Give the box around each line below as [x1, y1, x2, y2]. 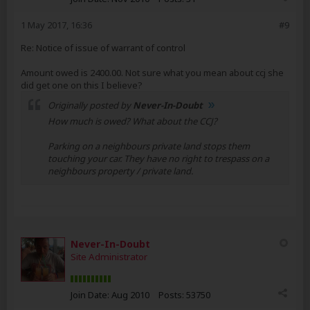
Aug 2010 [111, 289, 149, 301]
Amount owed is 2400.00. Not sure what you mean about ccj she [21, 66, 284, 79]
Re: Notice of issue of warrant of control [21, 42, 185, 54]
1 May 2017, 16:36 [21, 19, 92, 31]
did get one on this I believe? [21, 79, 143, 91]
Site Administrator [71, 250, 147, 263]
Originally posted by [48, 99, 133, 111]
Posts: [158, 289, 184, 301]
